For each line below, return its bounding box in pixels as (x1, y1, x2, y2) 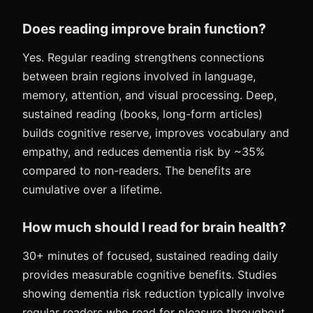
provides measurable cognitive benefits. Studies (22, 268, 277, 282)
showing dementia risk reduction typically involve (22, 286, 284, 300)
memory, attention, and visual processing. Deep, (22, 88, 277, 102)
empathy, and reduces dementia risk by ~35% (22, 145, 265, 159)
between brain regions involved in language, (22, 69, 256, 83)
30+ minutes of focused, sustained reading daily (22, 249, 278, 263)
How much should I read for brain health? (22, 219, 286, 235)
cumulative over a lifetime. (22, 182, 162, 196)
